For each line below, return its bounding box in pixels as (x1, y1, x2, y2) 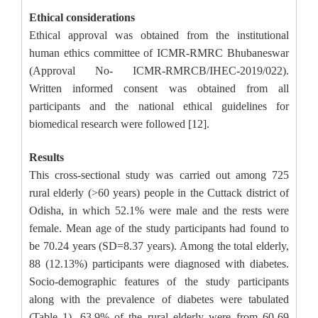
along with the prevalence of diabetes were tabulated (29, 293, 289, 305)
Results (29, 151, 64, 163)
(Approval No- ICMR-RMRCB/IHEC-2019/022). (29, 65, 289, 77)
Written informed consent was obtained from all (29, 82, 289, 94)
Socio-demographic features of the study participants (29, 275, 289, 287)
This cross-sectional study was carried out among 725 (29, 169, 289, 181)
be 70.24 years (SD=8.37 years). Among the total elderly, (29, 240, 289, 252)
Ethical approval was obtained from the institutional (29, 29, 289, 41)
